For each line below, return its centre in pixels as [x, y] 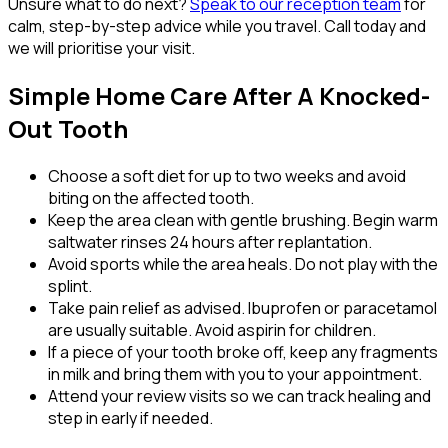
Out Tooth [68, 128]
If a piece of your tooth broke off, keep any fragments [243, 351]
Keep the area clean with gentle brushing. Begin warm [243, 219]
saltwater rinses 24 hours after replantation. [210, 241]
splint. [70, 285]
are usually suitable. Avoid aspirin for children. [212, 329]
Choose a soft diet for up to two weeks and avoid [227, 175]
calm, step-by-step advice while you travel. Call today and [217, 25]
